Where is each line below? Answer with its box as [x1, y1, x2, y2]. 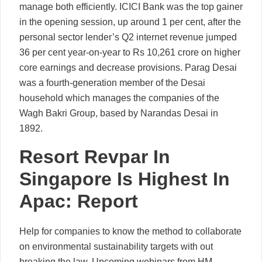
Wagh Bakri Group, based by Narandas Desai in [19, 108, 218, 118]
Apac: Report [19, 190, 138, 212]
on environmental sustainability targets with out [19, 241, 213, 251]
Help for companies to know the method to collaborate [19, 226, 242, 236]
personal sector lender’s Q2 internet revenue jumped [19, 32, 237, 42]
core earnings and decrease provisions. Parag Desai [19, 62, 237, 73]
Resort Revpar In [19, 146, 170, 167]
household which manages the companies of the [19, 92, 219, 103]
